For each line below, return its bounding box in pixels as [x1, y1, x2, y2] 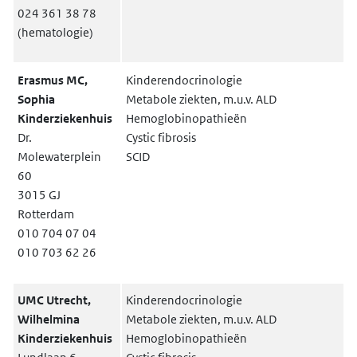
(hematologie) [17, 25, 96, 40]
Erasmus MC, [17, 73, 88, 88]
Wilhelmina [17, 312, 80, 327]
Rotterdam [17, 206, 76, 222]
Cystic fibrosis [125, 130, 196, 145]
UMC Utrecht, [17, 292, 91, 308]
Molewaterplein [17, 149, 101, 164]
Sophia [17, 92, 55, 107]
